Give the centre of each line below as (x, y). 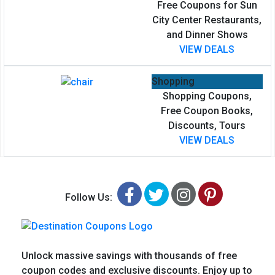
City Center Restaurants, (207, 20)
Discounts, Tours (207, 125)
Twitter (188, 194)
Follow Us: (91, 197)
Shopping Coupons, (207, 96)
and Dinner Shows (207, 34)
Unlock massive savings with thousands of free (129, 255)
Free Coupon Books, (207, 110)
